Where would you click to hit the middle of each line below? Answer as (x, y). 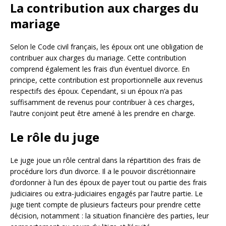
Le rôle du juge (55, 137)
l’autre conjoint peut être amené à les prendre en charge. (103, 114)
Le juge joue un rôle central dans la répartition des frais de (105, 160)
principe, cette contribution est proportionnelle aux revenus (106, 80)
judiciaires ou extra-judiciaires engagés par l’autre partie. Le (106, 194)
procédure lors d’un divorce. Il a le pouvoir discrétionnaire (103, 172)
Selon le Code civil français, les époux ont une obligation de (107, 47)
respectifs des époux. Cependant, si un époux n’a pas (96, 91)
